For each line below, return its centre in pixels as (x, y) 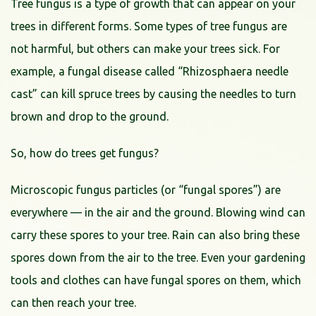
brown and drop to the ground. (90, 116)
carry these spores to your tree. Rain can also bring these (155, 235)
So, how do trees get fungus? (85, 153)
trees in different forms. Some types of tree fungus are (149, 26)
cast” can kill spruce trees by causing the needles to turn (153, 93)
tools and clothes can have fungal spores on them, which (156, 280)
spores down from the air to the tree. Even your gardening (158, 257)
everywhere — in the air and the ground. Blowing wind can (158, 212)
